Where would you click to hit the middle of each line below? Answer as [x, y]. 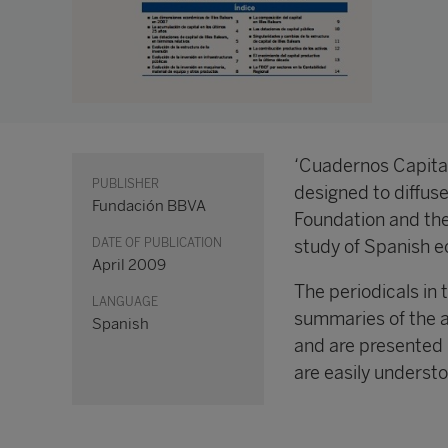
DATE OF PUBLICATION [157, 243]
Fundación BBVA [149, 206]
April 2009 [129, 265]
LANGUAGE [125, 302]
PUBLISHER [125, 184]
